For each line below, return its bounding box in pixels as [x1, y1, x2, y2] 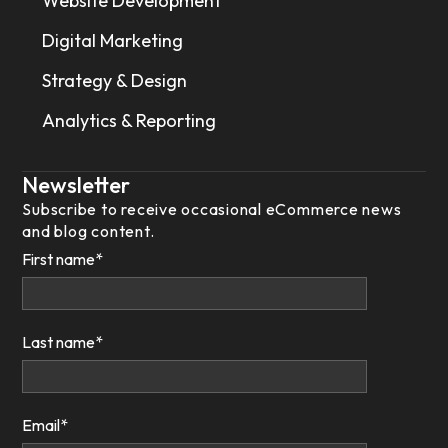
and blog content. [22, 221, 155, 242]
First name [22, 249, 96, 270]
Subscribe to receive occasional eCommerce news [22, 199, 402, 220]
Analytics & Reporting [42, 109, 217, 133]
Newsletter [22, 171, 131, 200]
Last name [22, 332, 96, 353]
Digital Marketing [42, 29, 184, 53]
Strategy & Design [42, 69, 188, 93]
